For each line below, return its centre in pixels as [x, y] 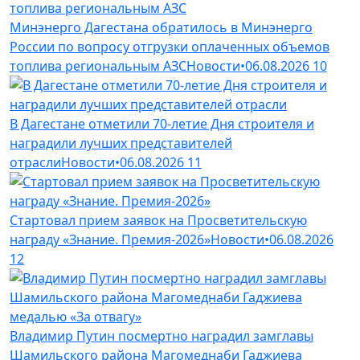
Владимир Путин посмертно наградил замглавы [162, 335]
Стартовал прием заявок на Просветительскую [158, 220]
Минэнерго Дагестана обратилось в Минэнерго [161, 27]
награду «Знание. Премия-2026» [110, 239]
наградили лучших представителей [121, 143]
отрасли [35, 162]
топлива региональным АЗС [98, 65]
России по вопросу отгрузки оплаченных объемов [170, 46]
